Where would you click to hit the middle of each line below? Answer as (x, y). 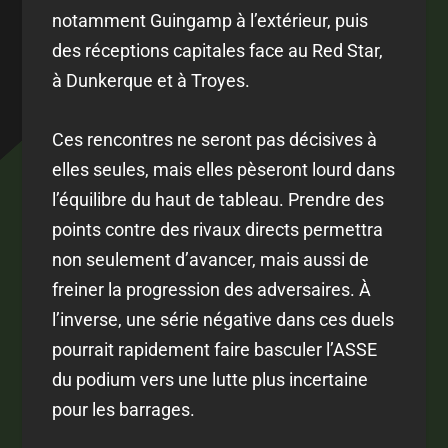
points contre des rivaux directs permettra (218, 230)
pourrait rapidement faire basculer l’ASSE (215, 350)
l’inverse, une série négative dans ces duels (223, 320)
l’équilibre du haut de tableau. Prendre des (218, 200)
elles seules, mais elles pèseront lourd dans (224, 170)
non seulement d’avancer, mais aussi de (211, 260)
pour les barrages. (124, 410)
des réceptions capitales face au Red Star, (218, 51)
